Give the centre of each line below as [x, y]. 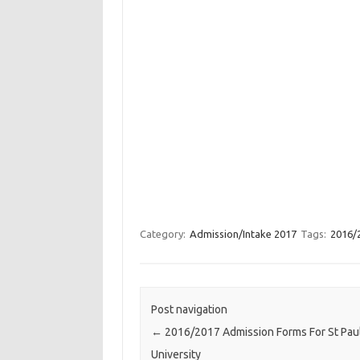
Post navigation [189, 310]
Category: [164, 234]
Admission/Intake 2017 [243, 234]
